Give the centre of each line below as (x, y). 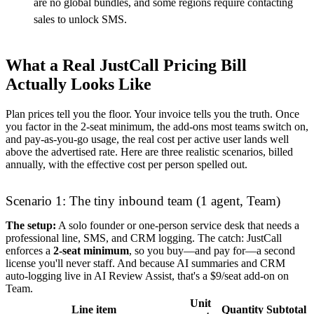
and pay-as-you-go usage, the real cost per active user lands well (147, 139)
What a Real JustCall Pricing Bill (126, 65)
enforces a (29, 250)
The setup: (31, 225)
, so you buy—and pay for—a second (212, 250)
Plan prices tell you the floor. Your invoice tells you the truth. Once (152, 114)
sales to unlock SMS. (80, 19)
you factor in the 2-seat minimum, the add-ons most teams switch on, (157, 126)
